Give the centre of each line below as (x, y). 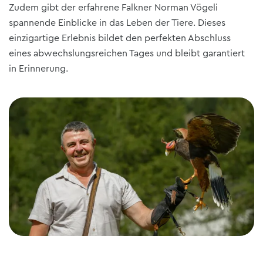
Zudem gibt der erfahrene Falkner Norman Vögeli (113, 8)
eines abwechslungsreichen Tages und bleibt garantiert (127, 54)
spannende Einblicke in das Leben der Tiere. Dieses (117, 23)
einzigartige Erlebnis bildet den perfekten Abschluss (120, 38)
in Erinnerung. (38, 69)
